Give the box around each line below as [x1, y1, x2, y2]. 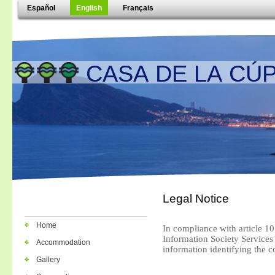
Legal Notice [163, 192, 229, 205]
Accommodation [36, 238, 90, 247]
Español [27, 4, 55, 12]
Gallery [36, 255, 60, 264]
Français [123, 4, 153, 12]
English [76, 4, 102, 12]
